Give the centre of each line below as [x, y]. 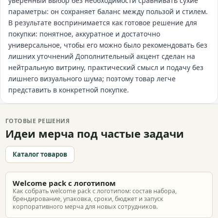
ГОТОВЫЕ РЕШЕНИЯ [38, 121]
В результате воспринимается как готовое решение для [103, 23]
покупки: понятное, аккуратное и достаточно [84, 34]
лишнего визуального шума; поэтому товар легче [92, 79]
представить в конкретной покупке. [69, 90]
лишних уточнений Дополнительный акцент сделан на [102, 56]
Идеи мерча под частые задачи [95, 133]
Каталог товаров [40, 154]
